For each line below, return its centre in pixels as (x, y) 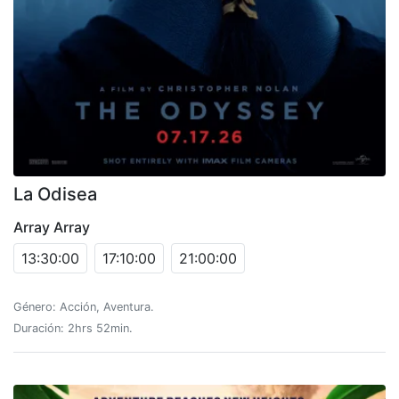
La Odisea (55, 194)
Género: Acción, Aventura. (84, 306)
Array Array (52, 227)
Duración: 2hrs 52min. (73, 328)
